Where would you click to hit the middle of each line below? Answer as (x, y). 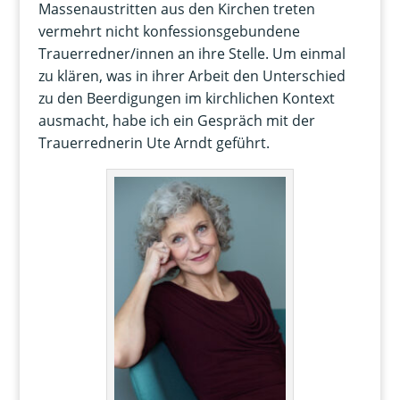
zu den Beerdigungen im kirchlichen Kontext (186, 99)
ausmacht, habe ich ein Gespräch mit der (176, 121)
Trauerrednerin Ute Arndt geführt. (154, 143)
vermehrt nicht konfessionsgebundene (169, 32)
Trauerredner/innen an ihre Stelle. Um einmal (192, 54)
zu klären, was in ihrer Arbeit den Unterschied (192, 76)
